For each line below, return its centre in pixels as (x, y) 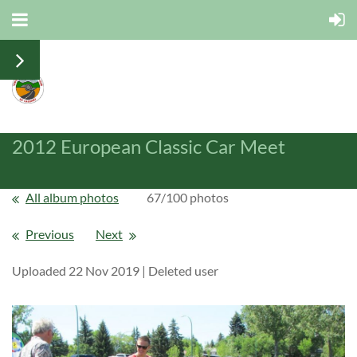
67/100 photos (188, 197)
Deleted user (183, 270)
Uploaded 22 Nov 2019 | (79, 270)
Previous (50, 233)
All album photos (72, 197)
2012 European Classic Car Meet (149, 146)
